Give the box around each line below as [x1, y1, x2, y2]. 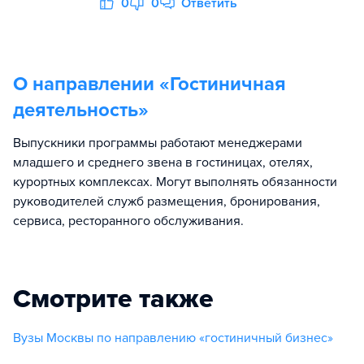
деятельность [13, 97, 138, 122]
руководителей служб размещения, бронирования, [13, 193, 320, 210]
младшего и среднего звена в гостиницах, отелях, [13, 154, 313, 171]
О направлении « [13, 71, 170, 96]
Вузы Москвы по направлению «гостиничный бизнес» [13, 329, 333, 346]
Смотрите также [13, 283, 214, 314]
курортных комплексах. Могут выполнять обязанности [13, 173, 337, 190]
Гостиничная [170, 71, 286, 96]
